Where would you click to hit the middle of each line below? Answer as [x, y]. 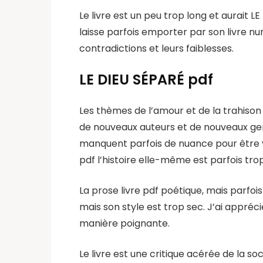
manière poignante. [124, 223]
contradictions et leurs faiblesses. [156, 48]
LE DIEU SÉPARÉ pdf [146, 80]
